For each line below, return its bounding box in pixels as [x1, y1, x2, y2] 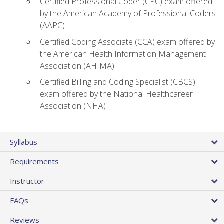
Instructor [10, 175, 44, 186]
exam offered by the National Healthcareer [40, 88, 193, 100]
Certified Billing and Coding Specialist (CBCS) [40, 76, 195, 88]
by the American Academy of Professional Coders [40, 8, 216, 19]
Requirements [10, 156, 59, 166]
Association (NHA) [40, 100, 106, 112]
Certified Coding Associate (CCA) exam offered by [40, 36, 215, 47]
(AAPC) [40, 20, 65, 31]
